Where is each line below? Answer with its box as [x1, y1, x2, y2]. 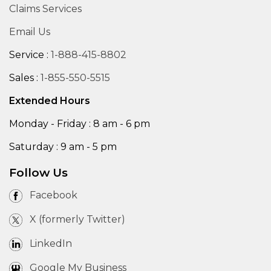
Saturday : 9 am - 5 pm [9, 141, 117, 153]
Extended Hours [9, 95, 90, 107]
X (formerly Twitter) [30, 214, 125, 226]
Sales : [9, 72, 41, 84]
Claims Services [9, 3, 82, 15]
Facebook [30, 189, 77, 201]
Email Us [9, 26, 50, 38]
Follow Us [9, 166, 68, 180]
